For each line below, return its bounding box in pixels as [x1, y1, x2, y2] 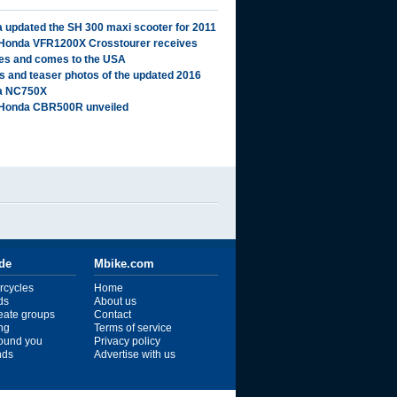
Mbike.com [94, 257, 154, 270]
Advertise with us [94, 348, 175, 361]
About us [94, 295, 136, 307]
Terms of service [94, 322, 172, 334]
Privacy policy [94, 335, 160, 347]
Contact [94, 308, 131, 321]
